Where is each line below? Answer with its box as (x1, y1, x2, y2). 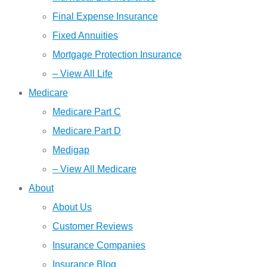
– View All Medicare (52, 164, 136, 174)
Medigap (52, 145, 89, 155)
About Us (52, 202, 92, 212)
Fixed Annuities (52, 30, 118, 41)
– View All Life (52, 69, 113, 79)
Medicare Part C (52, 107, 121, 117)
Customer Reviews (52, 221, 133, 231)
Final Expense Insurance (52, 11, 158, 21)
